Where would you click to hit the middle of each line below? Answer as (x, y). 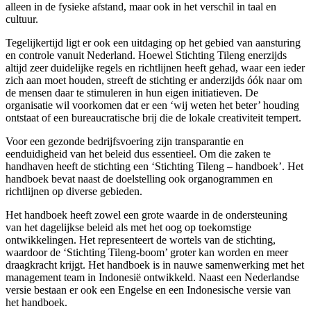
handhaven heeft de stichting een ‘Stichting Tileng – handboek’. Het (154, 166)
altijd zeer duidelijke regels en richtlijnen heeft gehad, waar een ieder (155, 67)
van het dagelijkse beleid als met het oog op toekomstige (128, 227)
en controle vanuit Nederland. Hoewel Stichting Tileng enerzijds (146, 55)
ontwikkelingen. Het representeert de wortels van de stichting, (141, 239)
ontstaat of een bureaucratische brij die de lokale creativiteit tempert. (153, 117)
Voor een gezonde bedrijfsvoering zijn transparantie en (125, 141)
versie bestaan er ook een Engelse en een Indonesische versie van (148, 289)
